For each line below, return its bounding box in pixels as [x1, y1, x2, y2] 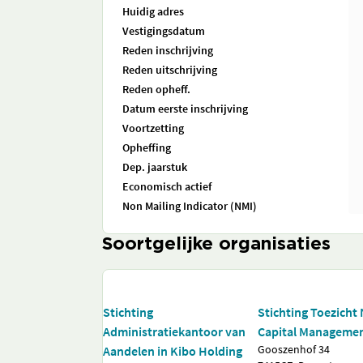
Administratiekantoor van [103, 323, 246, 340]
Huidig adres [122, 4, 184, 19]
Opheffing [122, 140, 171, 155]
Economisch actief [122, 179, 211, 194]
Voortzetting [122, 121, 184, 135]
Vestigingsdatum [122, 23, 205, 38]
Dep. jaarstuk [122, 160, 187, 174]
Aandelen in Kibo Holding [103, 343, 242, 359]
